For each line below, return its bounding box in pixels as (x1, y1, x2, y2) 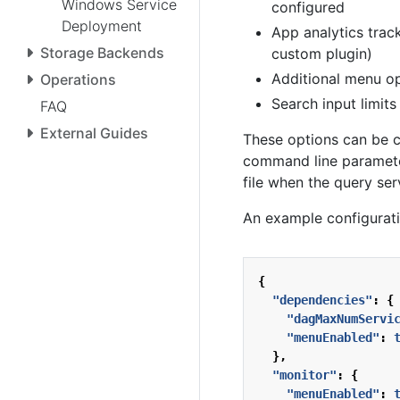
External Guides (40, 123, 148, 142)
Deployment (62, 16, 142, 35)
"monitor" (272, 368, 337, 382)
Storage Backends (40, 43, 164, 62)
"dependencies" (272, 293, 372, 307)
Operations (40, 70, 116, 88)
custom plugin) (271, 45, 372, 62)
